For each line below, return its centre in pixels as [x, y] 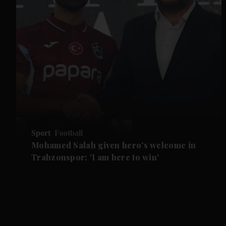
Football [69, 133]
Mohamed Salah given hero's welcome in [114, 145]
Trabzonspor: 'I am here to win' [95, 157]
